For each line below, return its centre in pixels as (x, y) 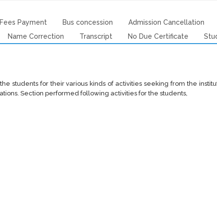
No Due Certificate (158, 36)
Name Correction (36, 36)
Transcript (96, 36)
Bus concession (87, 22)
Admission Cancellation (166, 22)
